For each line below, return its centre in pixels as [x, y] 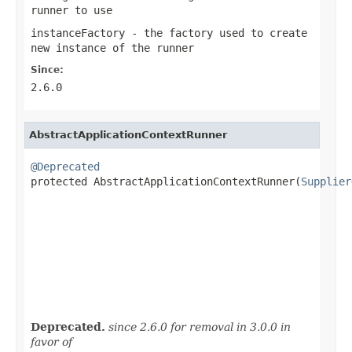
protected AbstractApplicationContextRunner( [166, 181]
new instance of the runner [112, 48]
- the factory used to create [216, 33]
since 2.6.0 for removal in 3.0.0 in [200, 326]
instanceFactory [78, 33]
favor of [51, 341]
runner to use [71, 10]
